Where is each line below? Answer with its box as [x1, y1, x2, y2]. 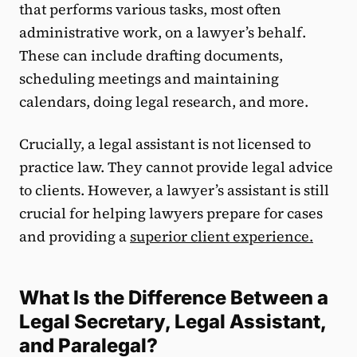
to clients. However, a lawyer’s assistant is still [19, 180, 329, 201]
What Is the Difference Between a [19, 286, 328, 310]
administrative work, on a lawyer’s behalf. [19, 22, 306, 43]
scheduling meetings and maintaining [19, 69, 279, 89]
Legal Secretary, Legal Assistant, [19, 310, 326, 334]
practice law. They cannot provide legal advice [19, 157, 333, 178]
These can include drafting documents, [19, 45, 283, 66]
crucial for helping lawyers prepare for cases [19, 203, 323, 224]
